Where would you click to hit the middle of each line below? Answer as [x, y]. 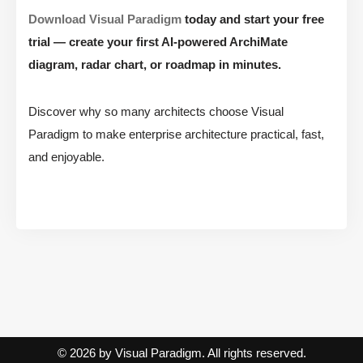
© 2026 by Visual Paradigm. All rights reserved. [181, 353]
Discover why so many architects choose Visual [156, 112]
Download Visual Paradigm [105, 19]
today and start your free [253, 19]
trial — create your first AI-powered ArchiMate [158, 42]
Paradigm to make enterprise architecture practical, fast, [176, 135]
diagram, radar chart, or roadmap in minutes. [155, 65]
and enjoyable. [66, 157]
